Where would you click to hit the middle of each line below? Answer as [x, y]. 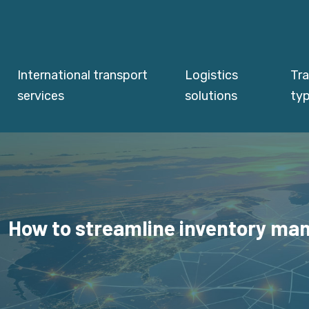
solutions [211, 96]
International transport [82, 75]
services [41, 96]
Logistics [212, 75]
